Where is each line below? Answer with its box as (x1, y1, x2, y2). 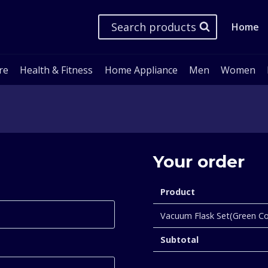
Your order (153, 151, 245, 172)
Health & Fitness (20, 63, 93, 77)
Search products (111, 20, 196, 34)
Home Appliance (104, 63, 178, 77)
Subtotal (160, 234, 199, 246)
